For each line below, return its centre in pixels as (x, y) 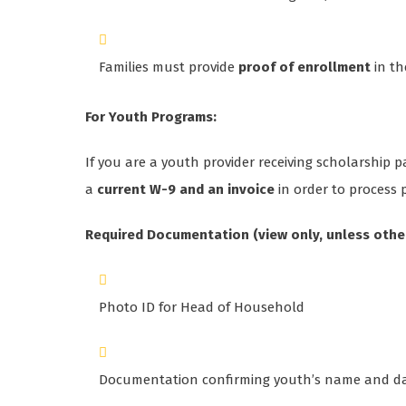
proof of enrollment (305, 68)
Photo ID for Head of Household (202, 308)
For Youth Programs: (151, 117)
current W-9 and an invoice (186, 190)
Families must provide (169, 68)
